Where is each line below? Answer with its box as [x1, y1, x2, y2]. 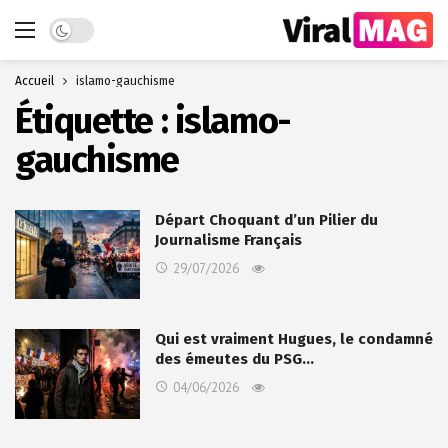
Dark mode [48, 18, 118, 36]
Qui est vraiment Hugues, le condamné [155, 330, 433, 349]
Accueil [15, 74, 54, 88]
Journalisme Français [155, 231, 302, 249]
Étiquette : [15, 99, 175, 143]
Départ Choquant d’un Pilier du [155, 211, 378, 229]
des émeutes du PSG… [155, 350, 314, 369]
